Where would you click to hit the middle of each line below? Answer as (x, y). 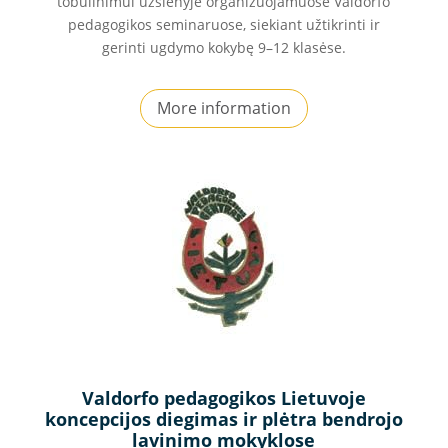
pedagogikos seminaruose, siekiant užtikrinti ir (223, 25)
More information (223, 108)
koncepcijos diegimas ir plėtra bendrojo (223, 419)
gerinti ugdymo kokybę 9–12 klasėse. (223, 48)
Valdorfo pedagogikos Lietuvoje (223, 398)
